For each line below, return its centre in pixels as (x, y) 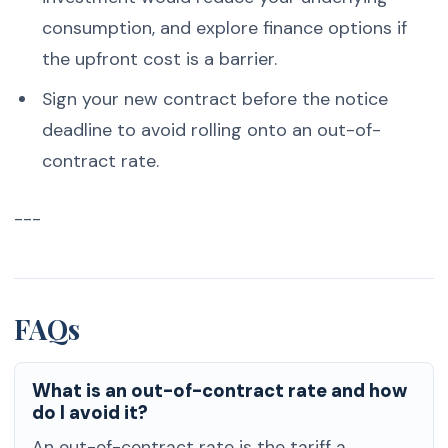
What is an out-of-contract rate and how (220, 391)
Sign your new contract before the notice (214, 99)
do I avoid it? (90, 413)
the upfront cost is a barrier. (159, 58)
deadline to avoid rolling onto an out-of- (211, 130)
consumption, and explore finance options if (224, 27)
